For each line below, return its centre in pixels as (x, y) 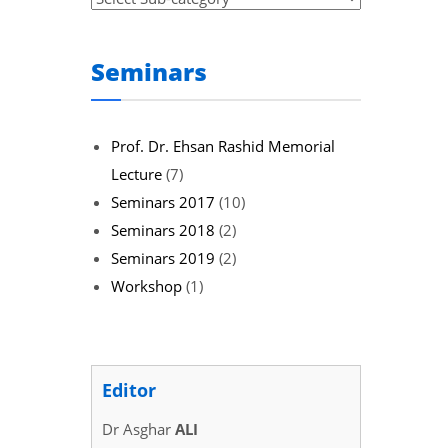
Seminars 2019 (163, 257)
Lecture (136, 173)
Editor (129, 389)
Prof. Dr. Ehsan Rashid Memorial (223, 145)
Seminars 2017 (163, 201)
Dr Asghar (138, 428)
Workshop (146, 285)
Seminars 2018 (163, 229)
